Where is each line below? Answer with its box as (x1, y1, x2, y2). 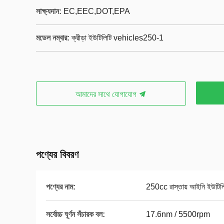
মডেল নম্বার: (36, 33, 69, 42)
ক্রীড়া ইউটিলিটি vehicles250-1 (71, 33, 163, 42)
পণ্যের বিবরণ (36, 149, 78, 160)
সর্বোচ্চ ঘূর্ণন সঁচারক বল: (46, 210, 105, 218)
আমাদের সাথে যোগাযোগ (75, 90, 138, 98)
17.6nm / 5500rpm (146, 210, 210, 218)
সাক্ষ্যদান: (36, 7, 61, 15)
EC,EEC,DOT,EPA (63, 7, 130, 15)
